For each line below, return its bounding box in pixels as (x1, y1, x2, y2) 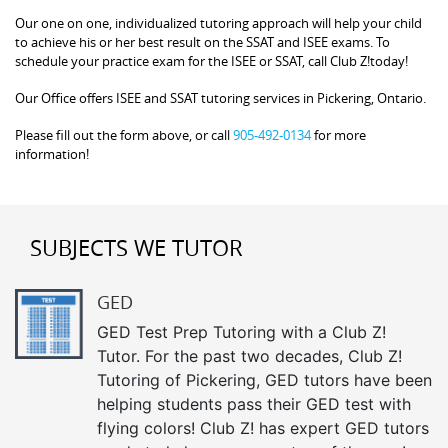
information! (15, 144, 89, 163)
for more (311, 125, 366, 144)
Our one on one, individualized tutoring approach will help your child (15, 13, 422, 32)
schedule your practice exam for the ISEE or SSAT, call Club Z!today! (15, 51, 408, 70)
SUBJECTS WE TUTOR (30, 232, 243, 262)
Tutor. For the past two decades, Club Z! (97, 345, 402, 366)
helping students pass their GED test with (97, 393, 411, 414)
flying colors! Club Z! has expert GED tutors (97, 417, 429, 438)
